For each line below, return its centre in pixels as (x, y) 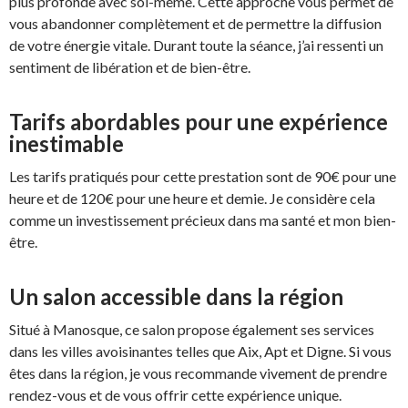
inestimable (66, 143)
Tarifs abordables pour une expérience (199, 121)
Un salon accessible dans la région (176, 296)
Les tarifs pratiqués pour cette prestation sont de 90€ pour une (203, 176)
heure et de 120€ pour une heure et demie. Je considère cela (192, 198)
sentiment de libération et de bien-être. (130, 66)
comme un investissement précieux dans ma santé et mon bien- (203, 219)
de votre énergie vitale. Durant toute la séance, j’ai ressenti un (196, 45)
